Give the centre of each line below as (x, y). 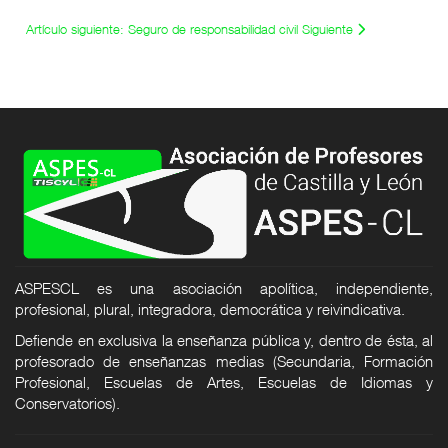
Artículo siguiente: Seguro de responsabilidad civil (164, 29)
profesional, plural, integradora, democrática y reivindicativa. (212, 308)
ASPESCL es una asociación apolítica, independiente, (224, 287)
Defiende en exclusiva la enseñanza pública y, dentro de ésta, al (224, 340)
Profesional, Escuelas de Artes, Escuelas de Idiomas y (224, 382)
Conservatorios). (67, 403)
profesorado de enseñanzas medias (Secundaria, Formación (224, 361)
